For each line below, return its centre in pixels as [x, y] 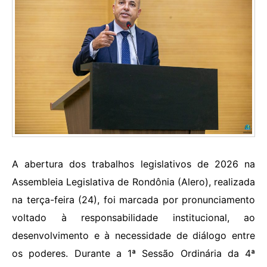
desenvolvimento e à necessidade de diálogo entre [133, 236]
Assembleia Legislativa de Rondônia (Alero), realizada [133, 182]
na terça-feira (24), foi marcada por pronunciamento [133, 200]
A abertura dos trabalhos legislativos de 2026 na [133, 164]
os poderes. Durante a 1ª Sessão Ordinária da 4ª [133, 254]
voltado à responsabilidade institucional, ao [133, 218]
